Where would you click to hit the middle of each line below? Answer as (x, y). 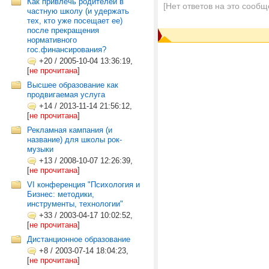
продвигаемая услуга (66, 95)
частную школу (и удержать (78, 11)
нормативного (52, 40)
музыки (40, 149)
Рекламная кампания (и (70, 130)
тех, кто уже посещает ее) (75, 21)
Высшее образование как (73, 85)
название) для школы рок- (74, 140)
